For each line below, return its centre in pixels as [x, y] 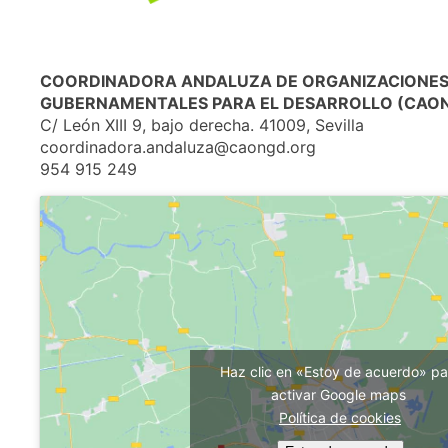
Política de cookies [340, 418]
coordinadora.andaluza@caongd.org [178, 146]
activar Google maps [340, 395]
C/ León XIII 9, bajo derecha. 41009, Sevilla [202, 124]
